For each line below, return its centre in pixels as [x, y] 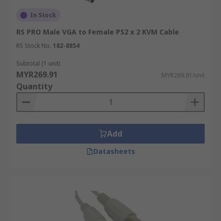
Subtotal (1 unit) [38, 63]
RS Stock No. [34, 46]
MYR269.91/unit [183, 75]
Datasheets [114, 151]
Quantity [34, 86]
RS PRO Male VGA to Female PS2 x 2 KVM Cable [98, 32]
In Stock [43, 15]
